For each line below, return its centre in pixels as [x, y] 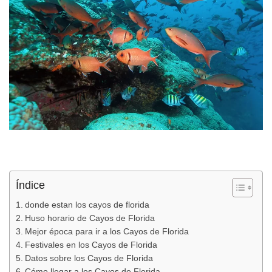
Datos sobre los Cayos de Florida [89, 258]
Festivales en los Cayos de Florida [91, 245]
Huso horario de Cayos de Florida [90, 218]
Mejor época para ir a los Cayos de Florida [107, 231]
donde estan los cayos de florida [87, 205]
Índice [30, 185]
